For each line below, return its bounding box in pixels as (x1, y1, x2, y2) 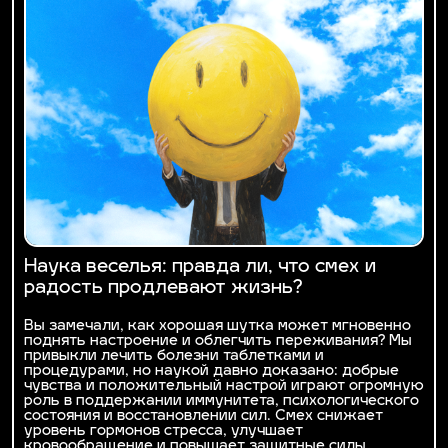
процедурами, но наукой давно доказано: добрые (24, 363, 399, 379)
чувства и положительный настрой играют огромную (24, 378, 424, 394)
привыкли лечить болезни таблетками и (24, 348, 324, 364)
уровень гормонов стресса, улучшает (24, 423, 303, 439)
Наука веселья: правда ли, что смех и (24, 257, 376, 277)
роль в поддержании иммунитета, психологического (24, 393, 419, 409)
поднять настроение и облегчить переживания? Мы (24, 333, 412, 349)
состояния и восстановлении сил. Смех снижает (24, 408, 383, 424)
